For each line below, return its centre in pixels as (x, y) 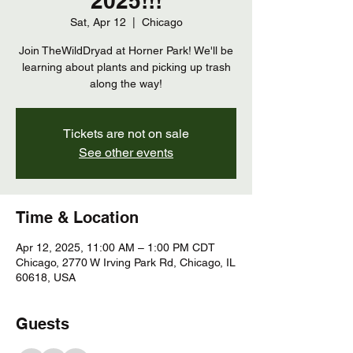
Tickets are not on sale (126, 133)
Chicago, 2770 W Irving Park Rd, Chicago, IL (126, 262)
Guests (43, 323)
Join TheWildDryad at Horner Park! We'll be (126, 50)
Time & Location (77, 217)
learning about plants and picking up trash (126, 67)
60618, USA (46, 277)
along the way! (126, 83)
